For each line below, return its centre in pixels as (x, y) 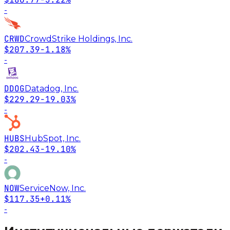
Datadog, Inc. (52, 88)
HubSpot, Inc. (53, 138)
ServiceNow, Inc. (53, 188)
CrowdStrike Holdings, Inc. (79, 39)
